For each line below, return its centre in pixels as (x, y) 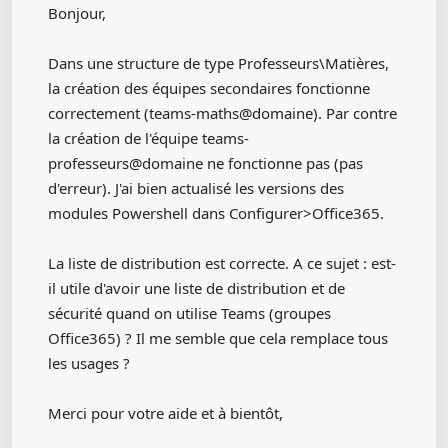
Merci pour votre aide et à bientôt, (165, 413)
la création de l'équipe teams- (148, 138)
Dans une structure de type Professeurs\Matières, (218, 63)
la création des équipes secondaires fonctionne (209, 88)
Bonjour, (77, 13)
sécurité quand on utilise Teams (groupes (189, 313)
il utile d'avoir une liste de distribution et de (196, 288)
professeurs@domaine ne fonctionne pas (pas (205, 163)
